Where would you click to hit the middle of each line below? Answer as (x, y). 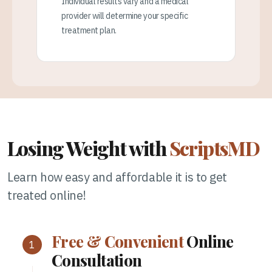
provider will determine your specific (125, 15)
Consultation (97, 260)
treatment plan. (89, 30)
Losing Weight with (88, 148)
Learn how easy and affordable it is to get (117, 177)
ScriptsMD (214, 148)
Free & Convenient (118, 241)
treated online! (47, 195)
